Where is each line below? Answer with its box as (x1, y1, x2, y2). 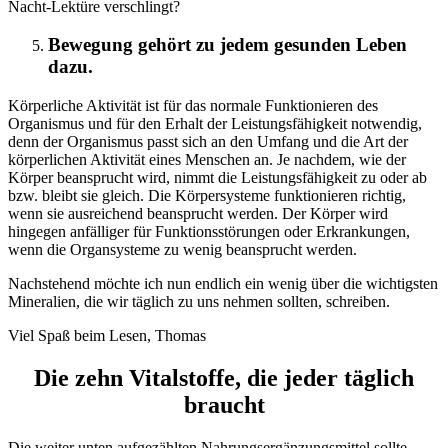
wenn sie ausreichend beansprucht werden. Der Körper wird (8, 205, 388, 223)
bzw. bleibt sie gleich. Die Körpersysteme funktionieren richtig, (8, 187, 406, 205)
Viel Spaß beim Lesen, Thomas (8, 327, 206, 345)
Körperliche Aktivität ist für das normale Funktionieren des (8, 97, 378, 115)
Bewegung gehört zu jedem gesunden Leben (48, 34, 407, 56)
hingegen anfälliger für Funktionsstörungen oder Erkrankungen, (8, 223, 410, 241)
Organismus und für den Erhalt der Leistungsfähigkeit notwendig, (8, 115, 422, 133)
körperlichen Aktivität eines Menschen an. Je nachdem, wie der (8, 151, 406, 169)
